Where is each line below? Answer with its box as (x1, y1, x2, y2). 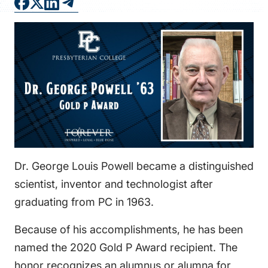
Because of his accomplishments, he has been (14, 223, 243, 236)
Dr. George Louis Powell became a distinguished (14, 160, 254, 172)
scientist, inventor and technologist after (14, 178, 213, 190)
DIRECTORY (132, 26, 185, 43)
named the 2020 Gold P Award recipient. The (14, 241, 237, 254)
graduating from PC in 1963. (14, 196, 154, 208)
